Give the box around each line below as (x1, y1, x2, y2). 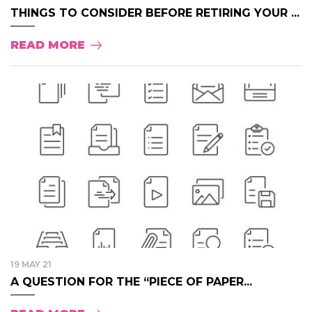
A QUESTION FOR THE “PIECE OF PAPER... (10, 274, 252, 288)
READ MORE (10, 38, 85, 52)
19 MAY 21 (10, 258, 52, 270)
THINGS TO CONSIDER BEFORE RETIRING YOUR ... (10, 6, 299, 20)
